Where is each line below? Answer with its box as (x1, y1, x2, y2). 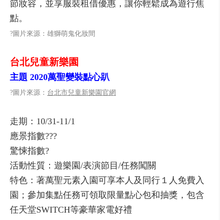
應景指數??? (10, 131, 57, 141)
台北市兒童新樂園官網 (47, 89, 116, 96)
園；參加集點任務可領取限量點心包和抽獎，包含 (10, 190, 204, 200)
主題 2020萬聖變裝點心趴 (10, 72, 110, 82)
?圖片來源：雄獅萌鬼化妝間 (10, 30, 95, 37)
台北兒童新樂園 (10, 56, 79, 67)
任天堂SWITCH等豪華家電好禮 (10, 205, 132, 215)
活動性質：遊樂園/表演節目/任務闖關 (10, 161, 156, 170)
